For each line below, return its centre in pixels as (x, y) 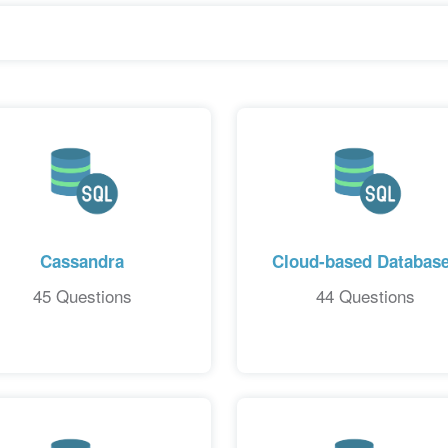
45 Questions (82, 296)
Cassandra (82, 261)
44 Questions (366, 296)
